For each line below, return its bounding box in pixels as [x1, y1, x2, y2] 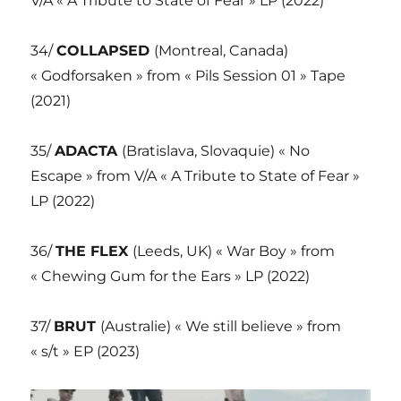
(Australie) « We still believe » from [100, 318, 342, 336]
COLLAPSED [56, 42, 155, 60]
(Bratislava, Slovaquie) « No [122, 142, 311, 160]
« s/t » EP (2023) [30, 343, 141, 361]
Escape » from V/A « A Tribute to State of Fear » [30, 167, 361, 185]
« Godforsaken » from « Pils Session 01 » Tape [30, 67, 346, 85]
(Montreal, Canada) [154, 42, 289, 60]
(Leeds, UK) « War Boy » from [132, 243, 336, 260]
